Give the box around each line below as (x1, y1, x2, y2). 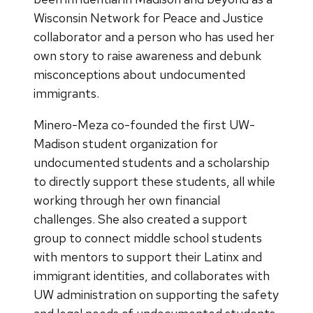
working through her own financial (34, 191, 220, 208)
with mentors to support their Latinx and (34, 248, 262, 265)
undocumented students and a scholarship (34, 154, 270, 170)
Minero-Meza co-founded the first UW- (34, 116, 255, 133)
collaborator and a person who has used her (34, 28, 275, 45)
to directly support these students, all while (34, 173, 275, 189)
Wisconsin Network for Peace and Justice (34, 9, 263, 26)
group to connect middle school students (34, 229, 262, 246)
